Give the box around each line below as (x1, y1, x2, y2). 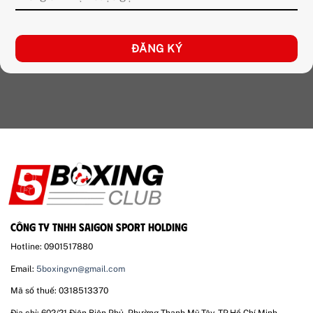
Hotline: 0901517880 (10, 242, 93, 252)
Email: (10, 263, 36, 274)
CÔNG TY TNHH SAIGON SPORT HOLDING (10, 220, 187, 234)
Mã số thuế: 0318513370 (10, 286, 108, 296)
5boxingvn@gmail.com (36, 263, 125, 274)
